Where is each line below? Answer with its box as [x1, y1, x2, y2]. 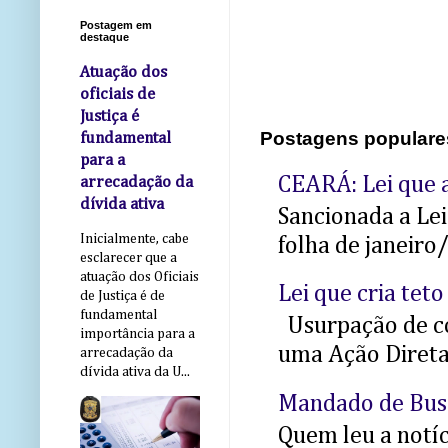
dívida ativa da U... [80, 365, 190, 380]
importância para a [80, 327, 195, 342]
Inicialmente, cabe [80, 232, 189, 247]
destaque [80, 31, 129, 44]
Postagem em [80, 19, 152, 32]
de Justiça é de [80, 289, 165, 304]
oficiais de [80, 86, 155, 104]
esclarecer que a [80, 251, 177, 266]
